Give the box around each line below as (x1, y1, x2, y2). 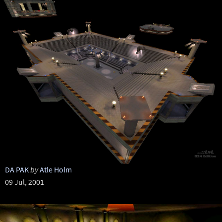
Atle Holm (39, 165, 72, 174)
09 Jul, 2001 (4, 177, 44, 187)
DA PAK (4, 165, 29, 174)
